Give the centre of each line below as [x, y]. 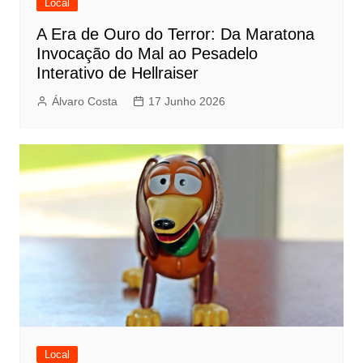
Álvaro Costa [84, 102]
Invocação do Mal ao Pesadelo [147, 54]
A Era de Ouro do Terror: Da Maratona [175, 34]
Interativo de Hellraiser [117, 73]
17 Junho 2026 [186, 102]
